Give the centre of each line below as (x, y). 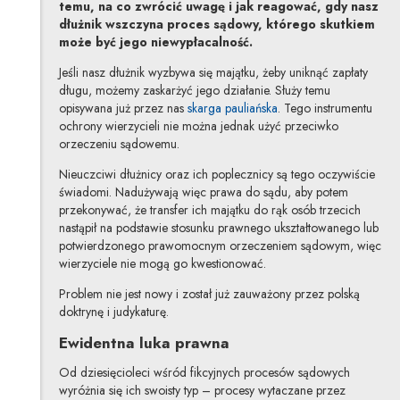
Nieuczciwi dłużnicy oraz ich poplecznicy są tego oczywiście (217, 174)
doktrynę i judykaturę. (113, 311)
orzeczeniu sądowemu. (119, 143)
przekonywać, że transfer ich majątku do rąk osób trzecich (209, 209)
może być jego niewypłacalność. (155, 42)
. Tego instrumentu (325, 108)
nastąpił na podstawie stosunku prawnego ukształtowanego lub (218, 227)
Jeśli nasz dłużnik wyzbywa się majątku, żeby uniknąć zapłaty (213, 72)
